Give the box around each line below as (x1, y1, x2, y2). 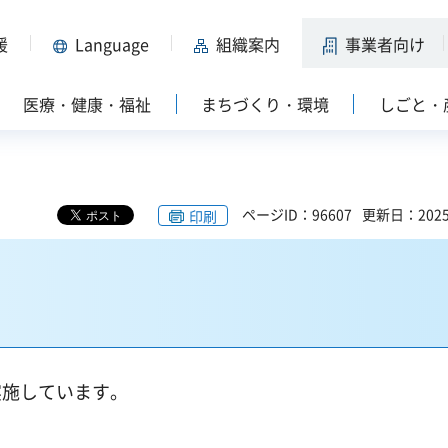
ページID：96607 (242, 204, 352, 224)
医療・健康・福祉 (23, 92, 152, 116)
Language (74, 31, 149, 56)
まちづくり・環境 (200, 92, 329, 116)
